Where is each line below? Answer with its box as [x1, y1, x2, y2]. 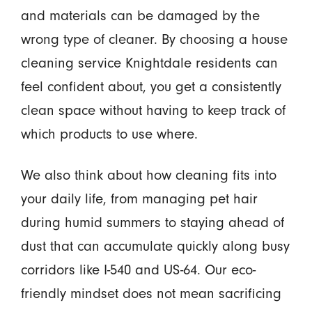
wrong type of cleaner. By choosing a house [20, 31, 288, 48]
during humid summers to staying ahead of [20, 214, 284, 231]
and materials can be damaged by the [20, 7, 260, 24]
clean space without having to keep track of [20, 102, 286, 119]
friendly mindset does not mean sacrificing [20, 285, 281, 302]
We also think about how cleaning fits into [20, 166, 276, 184]
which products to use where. [20, 125, 198, 143]
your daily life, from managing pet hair [20, 190, 258, 208]
